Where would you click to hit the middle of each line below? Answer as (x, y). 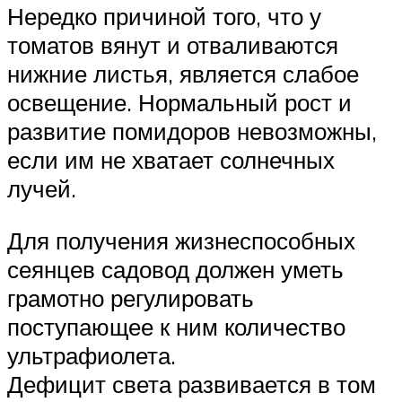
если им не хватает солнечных (171, 160)
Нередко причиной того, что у (164, 17)
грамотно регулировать (131, 298)
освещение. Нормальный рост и (179, 103)
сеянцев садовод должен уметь (175, 270)
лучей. (42, 189)
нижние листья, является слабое (183, 74)
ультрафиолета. (92, 356)
